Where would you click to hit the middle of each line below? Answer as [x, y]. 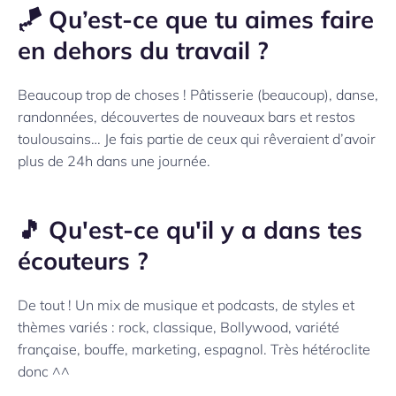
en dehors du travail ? [143, 51]
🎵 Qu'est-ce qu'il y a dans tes [190, 230]
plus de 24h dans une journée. [114, 161]
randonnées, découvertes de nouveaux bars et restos [187, 117]
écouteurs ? [83, 261]
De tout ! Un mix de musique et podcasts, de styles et [186, 305]
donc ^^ [44, 372]
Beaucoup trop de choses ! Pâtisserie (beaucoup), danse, [198, 95]
